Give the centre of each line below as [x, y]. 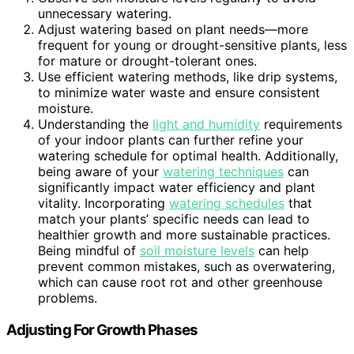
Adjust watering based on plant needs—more [173, 29]
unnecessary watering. [105, 13]
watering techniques [223, 171]
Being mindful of [89, 250]
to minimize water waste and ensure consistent [179, 92]
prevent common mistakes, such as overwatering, [186, 266]
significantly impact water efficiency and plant [177, 187]
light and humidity [206, 124]
